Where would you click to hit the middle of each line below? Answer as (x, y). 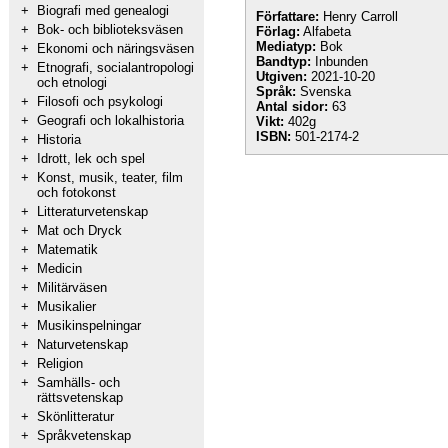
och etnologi (72, 82)
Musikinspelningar (89, 325)
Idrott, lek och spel (91, 158)
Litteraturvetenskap (92, 211)
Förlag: (278, 31)
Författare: (287, 16)
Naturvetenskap (82, 344)
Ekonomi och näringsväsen (115, 48)
